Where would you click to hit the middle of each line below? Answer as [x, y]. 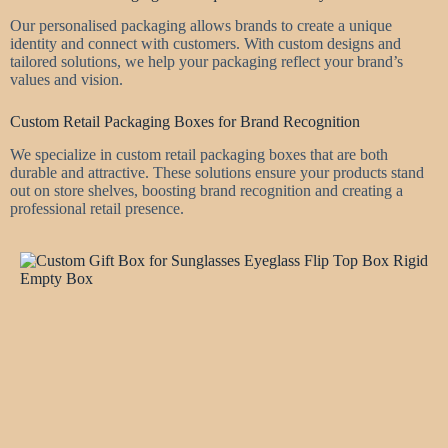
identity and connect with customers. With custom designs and [205, 44]
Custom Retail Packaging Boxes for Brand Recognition [185, 122]
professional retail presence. [97, 209]
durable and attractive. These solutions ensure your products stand [217, 173]
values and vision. [66, 80]
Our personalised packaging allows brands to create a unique [201, 26]
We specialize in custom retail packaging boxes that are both [199, 155]
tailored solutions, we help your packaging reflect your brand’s [206, 62]
